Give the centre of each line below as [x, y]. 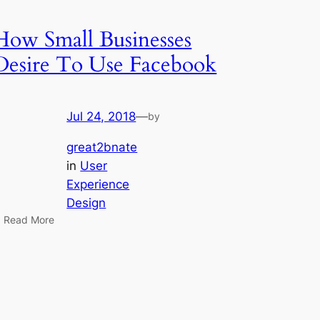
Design [86, 202]
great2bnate [102, 147]
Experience [98, 184]
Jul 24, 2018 [101, 117]
